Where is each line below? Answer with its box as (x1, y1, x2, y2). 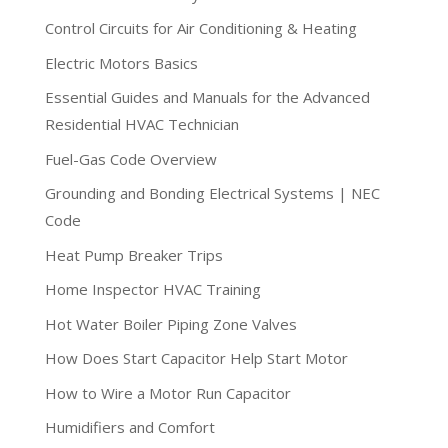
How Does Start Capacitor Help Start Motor (44, 348, 348, 369)
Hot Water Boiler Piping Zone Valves (44, 313, 297, 334)
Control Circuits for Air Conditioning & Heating (44, 18, 357, 39)
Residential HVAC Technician (44, 114, 239, 135)
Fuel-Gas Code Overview (44, 148, 217, 169)
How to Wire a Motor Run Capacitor (44, 382, 291, 403)
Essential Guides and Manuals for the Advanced (44, 87, 370, 108)
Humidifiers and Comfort (44, 417, 215, 438)
